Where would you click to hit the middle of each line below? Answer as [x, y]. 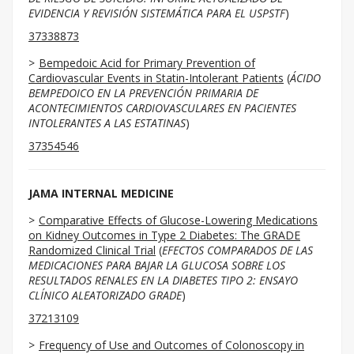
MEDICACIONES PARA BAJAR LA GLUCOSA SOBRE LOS [157, 265]
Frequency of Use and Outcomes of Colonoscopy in [171, 345]
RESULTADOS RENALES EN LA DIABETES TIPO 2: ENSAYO [163, 280]
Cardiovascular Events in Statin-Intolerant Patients [156, 78]
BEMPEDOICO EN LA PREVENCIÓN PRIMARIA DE [143, 93]
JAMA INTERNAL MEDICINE [101, 193]
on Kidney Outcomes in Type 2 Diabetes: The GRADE [164, 235]
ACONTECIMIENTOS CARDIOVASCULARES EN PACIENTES [162, 108]
